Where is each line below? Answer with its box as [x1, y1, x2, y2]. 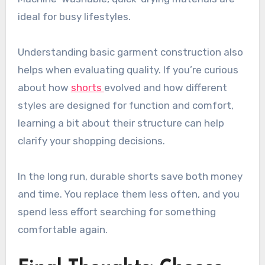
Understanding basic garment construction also [17, 46, 243, 59]
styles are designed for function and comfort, [17, 99, 234, 112]
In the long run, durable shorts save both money [17, 170, 243, 183]
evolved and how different [104, 82, 227, 94]
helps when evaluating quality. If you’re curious [17, 64, 238, 76]
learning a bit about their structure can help [17, 117, 224, 130]
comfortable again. [17, 224, 108, 236]
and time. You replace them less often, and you [17, 188, 240, 201]
